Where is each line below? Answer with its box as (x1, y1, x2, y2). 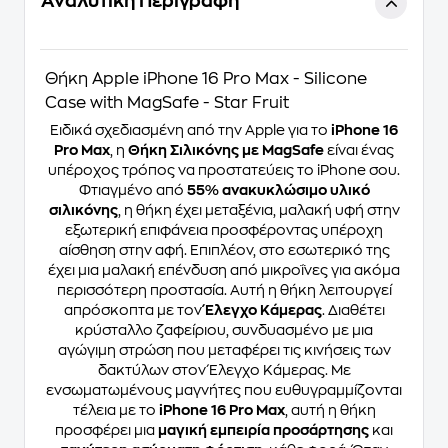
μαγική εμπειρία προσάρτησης (158, 423, 369, 437)
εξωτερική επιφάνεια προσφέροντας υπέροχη (65, 223, 383, 237)
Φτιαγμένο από (78, 183, 187, 197)
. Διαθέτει (321, 303, 385, 317)
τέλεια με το (72, 403, 159, 417)
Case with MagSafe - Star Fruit (45, 95, 289, 111)
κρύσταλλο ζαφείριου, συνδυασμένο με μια (75, 323, 373, 337)
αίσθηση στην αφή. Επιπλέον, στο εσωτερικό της (58, 243, 390, 257)
